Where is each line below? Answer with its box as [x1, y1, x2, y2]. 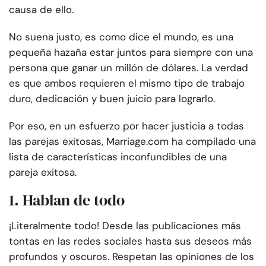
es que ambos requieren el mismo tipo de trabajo [9, 77, 245, 90]
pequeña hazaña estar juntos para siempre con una [9, 46, 253, 59]
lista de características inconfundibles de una [9, 150, 227, 164]
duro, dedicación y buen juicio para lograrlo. [9, 92, 215, 106]
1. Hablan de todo [9, 189, 125, 211]
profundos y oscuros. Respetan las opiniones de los [9, 250, 254, 264]
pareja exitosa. [9, 166, 77, 179]
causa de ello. [9, 3, 74, 17]
